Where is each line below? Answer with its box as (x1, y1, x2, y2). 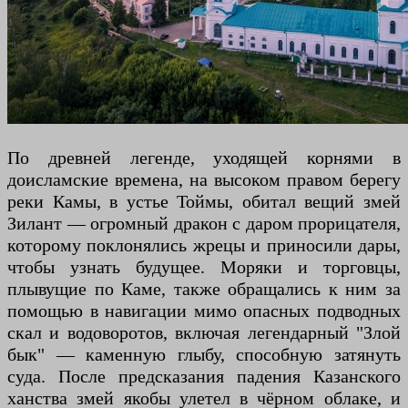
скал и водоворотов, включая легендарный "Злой (7, 322, 401, 342)
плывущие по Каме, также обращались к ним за (7, 279, 401, 299)
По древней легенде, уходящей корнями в (7, 148, 401, 168)
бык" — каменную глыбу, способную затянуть (7, 344, 401, 364)
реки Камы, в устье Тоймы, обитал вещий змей (7, 191, 401, 211)
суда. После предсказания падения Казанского (7, 366, 401, 386)
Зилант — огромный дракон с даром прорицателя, (7, 213, 401, 233)
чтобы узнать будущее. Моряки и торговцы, (7, 257, 401, 277)
